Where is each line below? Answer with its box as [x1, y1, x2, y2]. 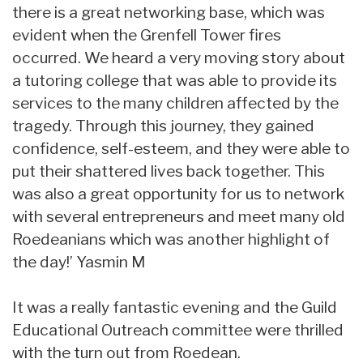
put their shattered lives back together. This [12, 160, 325, 181]
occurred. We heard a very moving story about [12, 47, 345, 67]
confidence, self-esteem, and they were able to [12, 138, 350, 158]
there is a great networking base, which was [12, 2, 325, 22]
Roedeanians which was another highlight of [12, 228, 330, 249]
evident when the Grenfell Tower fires [12, 24, 281, 45]
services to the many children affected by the [12, 92, 339, 113]
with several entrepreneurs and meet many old [12, 206, 345, 226]
